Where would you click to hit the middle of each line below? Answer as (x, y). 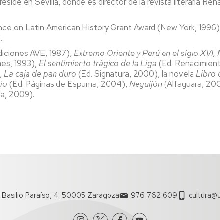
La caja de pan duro (40, 73)
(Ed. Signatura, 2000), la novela (136, 73)
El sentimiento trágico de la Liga (98, 63)
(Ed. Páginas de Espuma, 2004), (68, 84)
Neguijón (147, 84)
